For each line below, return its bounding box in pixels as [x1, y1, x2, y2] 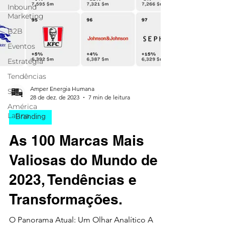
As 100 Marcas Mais [9, 148, 144, 165]
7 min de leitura [88, 109, 130, 117]
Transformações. [9, 207, 123, 223]
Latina [8, 111, 29, 120]
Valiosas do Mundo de [9, 168, 158, 184]
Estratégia [8, 57, 43, 66]
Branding [15, 130, 46, 137]
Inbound [8, 3, 37, 12]
